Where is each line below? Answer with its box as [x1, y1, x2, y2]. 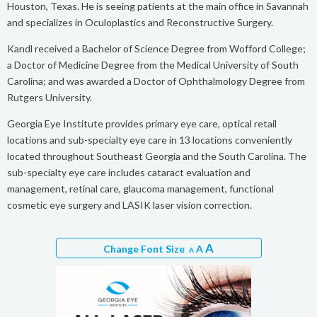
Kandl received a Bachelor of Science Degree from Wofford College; [7, 42, 306, 54]
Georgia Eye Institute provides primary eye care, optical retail [7, 117, 277, 129]
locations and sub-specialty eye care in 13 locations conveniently [7, 133, 292, 146]
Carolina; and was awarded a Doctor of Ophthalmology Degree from [7, 74, 305, 87]
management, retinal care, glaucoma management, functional [7, 182, 274, 195]
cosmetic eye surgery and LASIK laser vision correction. [7, 198, 252, 211]
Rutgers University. [7, 91, 92, 103]
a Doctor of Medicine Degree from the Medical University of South [7, 58, 299, 71]
